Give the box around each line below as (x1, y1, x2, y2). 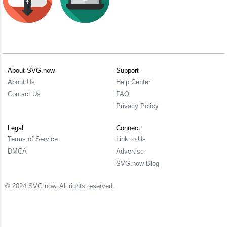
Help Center (116, 78, 150, 86)
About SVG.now (8, 67, 55, 74)
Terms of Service (8, 135, 58, 143)
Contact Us (8, 90, 41, 98)
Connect (116, 124, 140, 132)
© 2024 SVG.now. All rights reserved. (5, 182, 115, 190)
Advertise (116, 147, 144, 155)
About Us (8, 78, 35, 86)
